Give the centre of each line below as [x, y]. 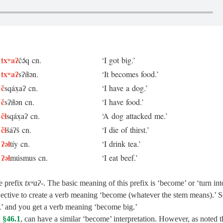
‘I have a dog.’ [125, 88]
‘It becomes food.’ [130, 74]
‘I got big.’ [118, 60]
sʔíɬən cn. [19, 102]
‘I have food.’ [123, 102]
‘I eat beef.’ [120, 158]
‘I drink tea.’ [121, 144]
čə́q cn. [30, 60]
